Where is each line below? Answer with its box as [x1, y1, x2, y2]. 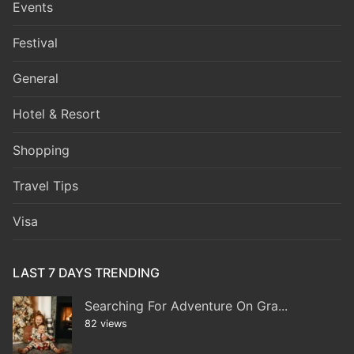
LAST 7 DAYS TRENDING [13, 264, 160, 281]
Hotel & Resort [13, 106, 100, 122]
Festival [13, 35, 58, 51]
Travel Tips [13, 177, 78, 194]
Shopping [13, 141, 70, 158]
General [13, 70, 58, 87]
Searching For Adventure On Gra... [85, 297, 288, 314]
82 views [85, 317, 127, 330]
